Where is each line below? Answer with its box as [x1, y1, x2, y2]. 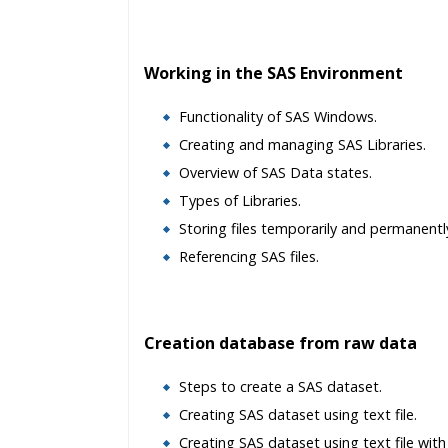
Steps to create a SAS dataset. [179, 377, 382, 396]
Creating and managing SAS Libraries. [179, 135, 426, 154]
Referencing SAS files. [179, 247, 319, 266]
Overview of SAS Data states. [179, 163, 372, 182]
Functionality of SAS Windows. [179, 107, 377, 126]
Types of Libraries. [179, 191, 301, 210]
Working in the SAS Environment [144, 62, 403, 84]
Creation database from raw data [144, 332, 417, 354]
